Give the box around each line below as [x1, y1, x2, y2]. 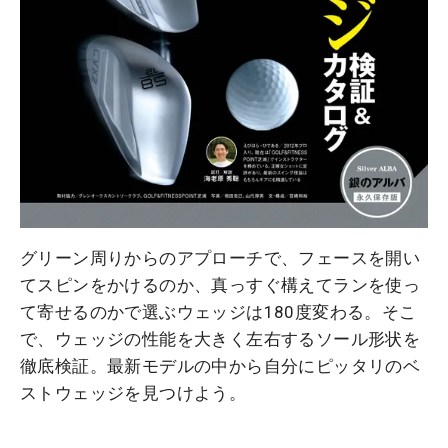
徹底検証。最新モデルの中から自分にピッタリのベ [20, 355, 421, 376]
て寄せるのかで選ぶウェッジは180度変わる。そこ [20, 301, 417, 322]
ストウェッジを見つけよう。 [20, 382, 247, 403]
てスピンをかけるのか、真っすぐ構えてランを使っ [20, 274, 421, 295]
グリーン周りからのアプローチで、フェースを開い [20, 247, 421, 268]
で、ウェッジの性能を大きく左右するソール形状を [20, 328, 421, 349]
